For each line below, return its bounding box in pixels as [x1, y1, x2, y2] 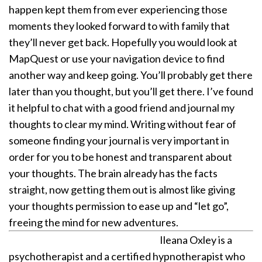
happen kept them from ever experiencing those [9, 3, 227, 16]
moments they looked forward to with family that [9, 19, 230, 32]
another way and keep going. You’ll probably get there [9, 68, 253, 81]
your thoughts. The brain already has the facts [9, 167, 218, 180]
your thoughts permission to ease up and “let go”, [9, 199, 229, 212]
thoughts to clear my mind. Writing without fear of [9, 118, 236, 130]
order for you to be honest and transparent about [9, 150, 232, 163]
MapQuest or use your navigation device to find [9, 52, 225, 65]
